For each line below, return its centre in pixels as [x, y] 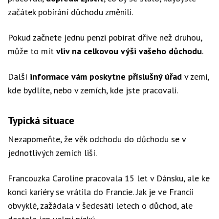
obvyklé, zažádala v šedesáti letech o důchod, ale [100, 206]
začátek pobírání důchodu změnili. [70, 12]
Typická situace [41, 120]
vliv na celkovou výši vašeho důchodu [129, 51]
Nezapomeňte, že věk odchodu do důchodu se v [97, 139]
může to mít [32, 51]
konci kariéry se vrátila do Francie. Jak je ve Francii [101, 192]
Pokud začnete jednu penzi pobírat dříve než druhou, [105, 37]
